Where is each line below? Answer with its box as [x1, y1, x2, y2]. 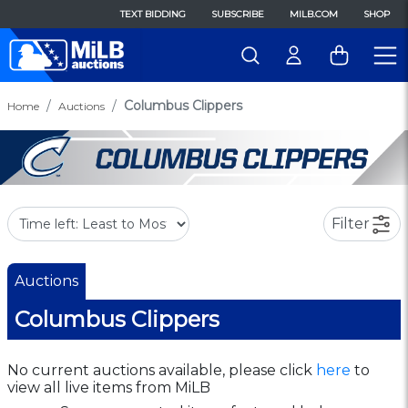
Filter [331, 214, 370, 232]
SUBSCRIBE [211, 8, 264, 20]
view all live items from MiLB [7, 378, 210, 396]
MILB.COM [290, 8, 338, 20]
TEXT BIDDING [120, 8, 186, 20]
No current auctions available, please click [7, 361, 316, 379]
